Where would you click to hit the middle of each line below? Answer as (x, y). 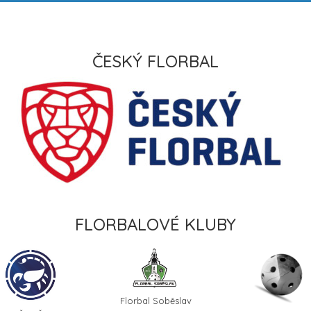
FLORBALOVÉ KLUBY (155, 224)
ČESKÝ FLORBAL (155, 61)
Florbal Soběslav (155, 301)
